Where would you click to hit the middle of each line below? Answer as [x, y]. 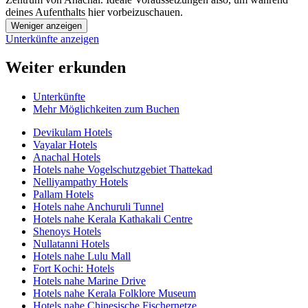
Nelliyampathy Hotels [80, 182]
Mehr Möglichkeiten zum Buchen [106, 109]
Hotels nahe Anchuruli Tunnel [98, 207]
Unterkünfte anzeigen [52, 38]
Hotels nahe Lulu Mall [82, 256]
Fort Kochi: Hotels [74, 269]
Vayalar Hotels [65, 145]
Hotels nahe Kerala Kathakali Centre [113, 219]
